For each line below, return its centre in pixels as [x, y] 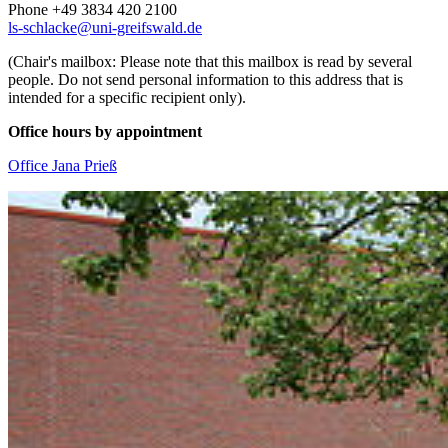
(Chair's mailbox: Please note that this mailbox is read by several [210, 61]
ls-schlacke [42, 27]
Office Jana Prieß [62, 165]
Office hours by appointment [105, 131]
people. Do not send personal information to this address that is [205, 79]
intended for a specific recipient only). [127, 97]
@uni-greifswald [130, 27]
